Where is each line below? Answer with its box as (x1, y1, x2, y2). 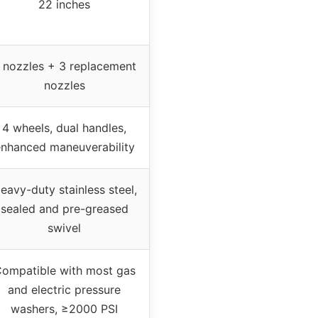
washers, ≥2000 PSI (11, 302, 118, 317)
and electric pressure (8, 283, 121, 297)
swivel (48, 221, 81, 236)
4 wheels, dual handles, (2, 121, 126, 136)
